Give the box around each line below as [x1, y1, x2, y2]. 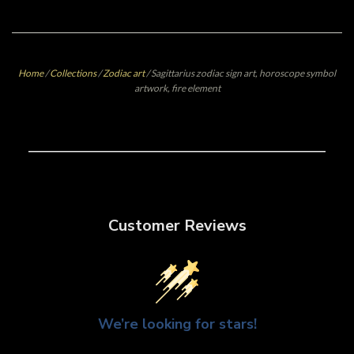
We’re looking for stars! [97, 314, 257, 333]
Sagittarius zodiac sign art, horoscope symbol [151, 66, 336, 79]
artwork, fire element [134, 81, 220, 94]
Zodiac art [103, 66, 145, 79]
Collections [50, 66, 96, 79]
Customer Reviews [107, 214, 247, 236]
